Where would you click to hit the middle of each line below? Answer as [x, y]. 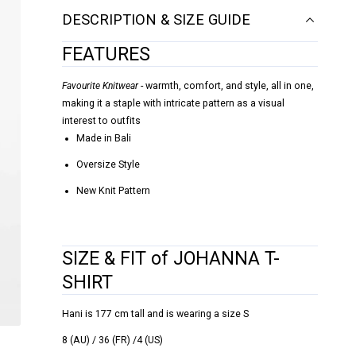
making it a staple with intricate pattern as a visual [174, 104]
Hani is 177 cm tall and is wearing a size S [156, 313]
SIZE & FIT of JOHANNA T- [171, 258]
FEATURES [106, 54]
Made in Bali [103, 139]
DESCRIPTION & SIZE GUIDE [157, 20]
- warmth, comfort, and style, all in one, [226, 86]
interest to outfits [102, 121]
